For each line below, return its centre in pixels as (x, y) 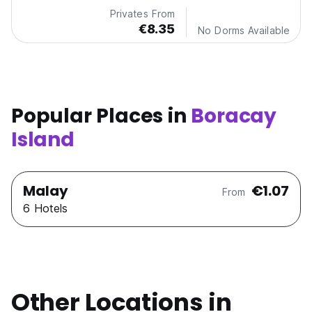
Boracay (234, 116)
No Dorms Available (244, 31)
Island (43, 140)
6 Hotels (45, 209)
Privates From (142, 14)
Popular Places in (101, 116)
